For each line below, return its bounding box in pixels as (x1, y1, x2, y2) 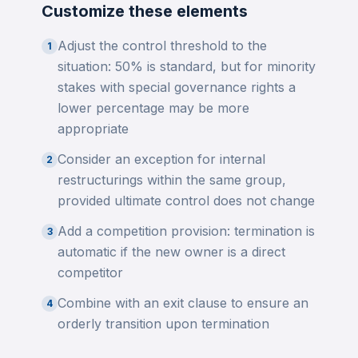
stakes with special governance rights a (58, 79, 296, 95)
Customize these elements (42, 2, 248, 21)
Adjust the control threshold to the (58, 38, 267, 54)
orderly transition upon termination (58, 316, 269, 332)
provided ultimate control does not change (58, 193, 315, 209)
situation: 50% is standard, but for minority (58, 58, 316, 74)
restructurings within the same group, (58, 172, 286, 188)
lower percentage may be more (58, 100, 249, 116)
